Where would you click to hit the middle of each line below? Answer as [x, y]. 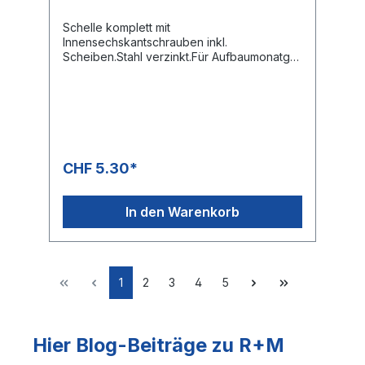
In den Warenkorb [182, 211]
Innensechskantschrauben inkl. [145, 42]
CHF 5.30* [100, 168]
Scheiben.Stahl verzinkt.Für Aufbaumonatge [180, 56]
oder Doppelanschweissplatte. [145, 71]
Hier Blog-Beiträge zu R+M [158, 345]
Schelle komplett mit [117, 27]
